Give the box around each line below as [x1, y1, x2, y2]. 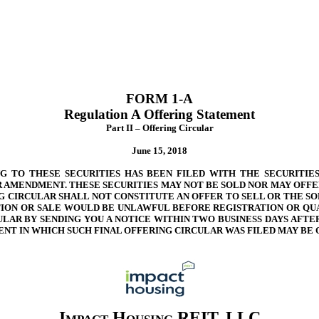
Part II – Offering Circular [105, 122, 214, 133]
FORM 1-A [126, 91, 193, 106]
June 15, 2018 [132, 145, 187, 156]
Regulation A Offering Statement [64, 107, 255, 122]
